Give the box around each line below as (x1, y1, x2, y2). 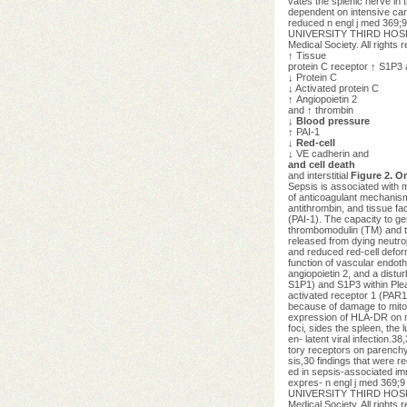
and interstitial (287, 169, 351, 181)
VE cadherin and (295, 147, 369, 159)
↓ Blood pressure (287, 114, 370, 126)
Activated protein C (293, 82, 379, 94)
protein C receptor (287, 60, 371, 72)
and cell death (287, 158, 355, 170)
